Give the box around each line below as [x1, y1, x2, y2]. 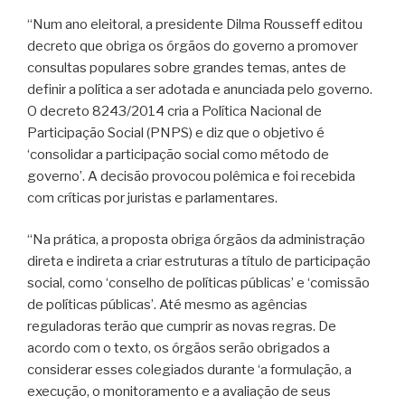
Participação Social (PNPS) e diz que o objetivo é [27, 124, 325, 141]
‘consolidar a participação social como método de [27, 146, 329, 163]
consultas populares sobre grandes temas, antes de [27, 59, 346, 76]
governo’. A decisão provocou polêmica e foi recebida [27, 167, 355, 184]
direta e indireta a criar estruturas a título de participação [27, 253, 371, 270]
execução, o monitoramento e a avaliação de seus [27, 383, 331, 400]
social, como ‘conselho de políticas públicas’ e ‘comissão [27, 275, 370, 292]
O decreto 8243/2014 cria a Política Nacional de [27, 102, 322, 119]
